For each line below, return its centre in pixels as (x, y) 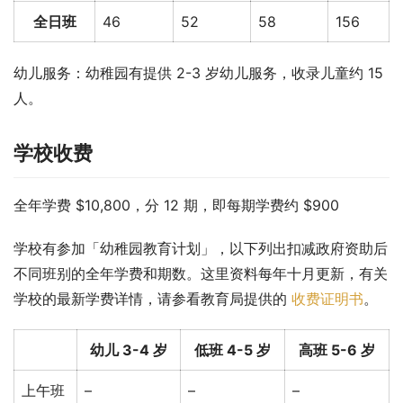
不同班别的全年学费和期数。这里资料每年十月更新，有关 (201, 274)
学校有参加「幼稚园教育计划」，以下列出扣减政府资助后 (201, 249)
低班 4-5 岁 (233, 350)
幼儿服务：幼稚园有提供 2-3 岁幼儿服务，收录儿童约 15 (198, 73)
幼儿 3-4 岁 (129, 350)
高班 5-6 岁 (337, 350)
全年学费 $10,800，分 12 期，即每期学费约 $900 (176, 206)
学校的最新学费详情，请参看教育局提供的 (152, 299)
